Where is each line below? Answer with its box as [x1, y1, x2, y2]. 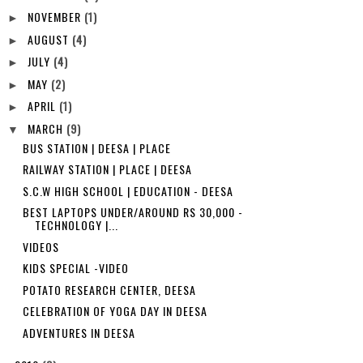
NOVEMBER [28, 8, 85, 25]
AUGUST [28, 30, 73, 48]
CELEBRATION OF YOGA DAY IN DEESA [22, 302, 207, 319]
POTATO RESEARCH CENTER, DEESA [22, 280, 196, 298]
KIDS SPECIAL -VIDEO [22, 259, 129, 276]
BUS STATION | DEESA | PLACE [22, 139, 171, 156]
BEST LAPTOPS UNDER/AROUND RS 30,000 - [22, 203, 243, 220]
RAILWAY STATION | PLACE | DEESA [22, 160, 192, 177]
